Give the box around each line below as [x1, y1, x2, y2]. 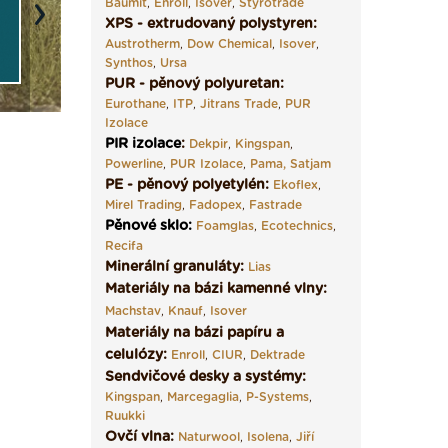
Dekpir [189, 138, 228, 150]
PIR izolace [105, 137, 181, 151]
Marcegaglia [167, 391, 239, 403]
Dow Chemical [187, 38, 272, 50]
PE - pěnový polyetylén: [105, 178, 269, 192]
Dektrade [250, 349, 305, 361]
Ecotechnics [261, 220, 333, 232]
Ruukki [105, 410, 145, 422]
